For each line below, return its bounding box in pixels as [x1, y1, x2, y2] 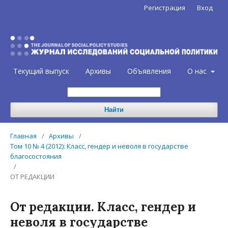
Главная [10, 131, 37, 141]
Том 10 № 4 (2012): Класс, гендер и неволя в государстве [10, 141, 188, 151]
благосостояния [10, 152, 62, 161]
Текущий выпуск [13, 66, 70, 76]
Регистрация [144, 3, 185, 12]
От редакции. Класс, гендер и [10, 199, 196, 215]
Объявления [127, 66, 172, 76]
